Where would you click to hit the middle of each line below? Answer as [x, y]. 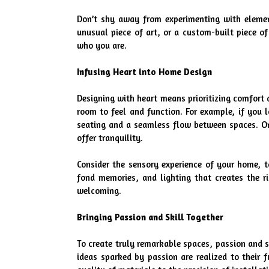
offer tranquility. [110, 138]
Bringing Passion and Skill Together [150, 217]
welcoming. [99, 190]
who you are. [102, 45]
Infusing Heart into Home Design [144, 71]
